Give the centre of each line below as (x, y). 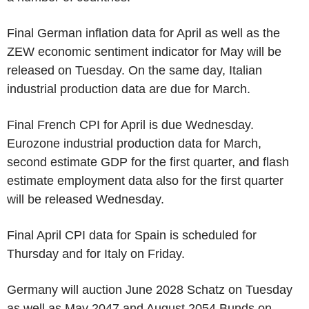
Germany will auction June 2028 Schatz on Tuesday (150, 289)
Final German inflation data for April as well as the (143, 33)
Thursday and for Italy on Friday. (96, 253)
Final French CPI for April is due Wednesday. (130, 124)
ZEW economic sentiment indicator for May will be (144, 51)
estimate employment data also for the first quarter (145, 180)
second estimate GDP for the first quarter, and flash (148, 162)
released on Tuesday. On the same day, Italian (134, 70)
